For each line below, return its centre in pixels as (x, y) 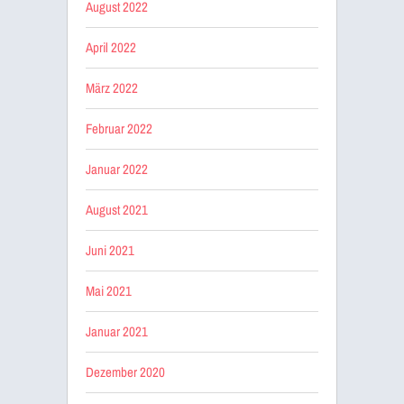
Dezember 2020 (125, 372)
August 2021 (117, 209)
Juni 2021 (110, 250)
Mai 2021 (109, 290)
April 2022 (111, 47)
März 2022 (112, 87)
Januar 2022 (117, 169)
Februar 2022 (119, 128)
